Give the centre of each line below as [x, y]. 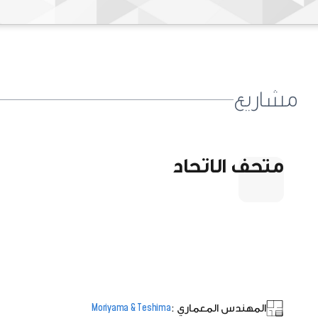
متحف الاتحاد [228, 166]
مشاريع [266, 99]
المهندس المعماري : [218, 308]
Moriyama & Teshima [131, 308]
